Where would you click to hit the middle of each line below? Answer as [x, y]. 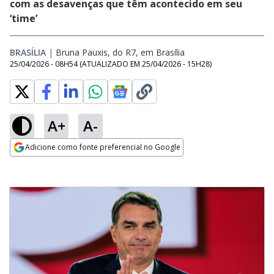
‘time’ [24, 18]
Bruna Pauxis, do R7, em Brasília [120, 52]
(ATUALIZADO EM [111, 64]
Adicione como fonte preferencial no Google [103, 147]
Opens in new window [60, 164]
